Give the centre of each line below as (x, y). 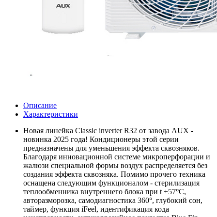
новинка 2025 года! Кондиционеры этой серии (101, 139)
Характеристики (51, 114)
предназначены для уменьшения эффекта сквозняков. (111, 148)
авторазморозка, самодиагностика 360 (86, 201)
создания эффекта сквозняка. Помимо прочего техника (114, 174)
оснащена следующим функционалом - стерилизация (111, 183)
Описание (40, 106)
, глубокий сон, (177, 201)
